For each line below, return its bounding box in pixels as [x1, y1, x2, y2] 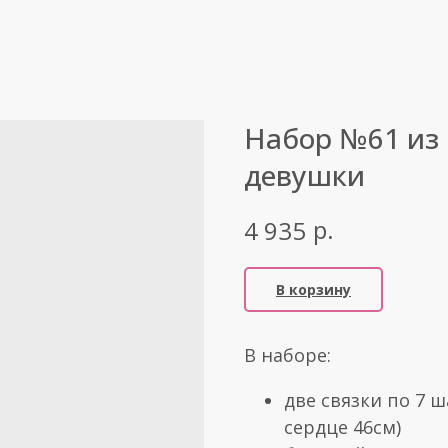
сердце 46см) [284, 415, 401, 440]
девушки [244, 156, 365, 194]
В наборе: [244, 343, 331, 368]
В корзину [276, 280, 351, 300]
